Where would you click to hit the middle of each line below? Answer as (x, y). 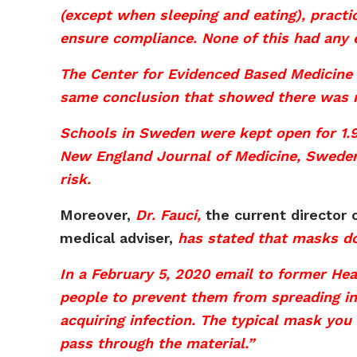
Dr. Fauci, (169, 215)
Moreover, (98, 215)
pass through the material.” (157, 343)
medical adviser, (119, 238)
